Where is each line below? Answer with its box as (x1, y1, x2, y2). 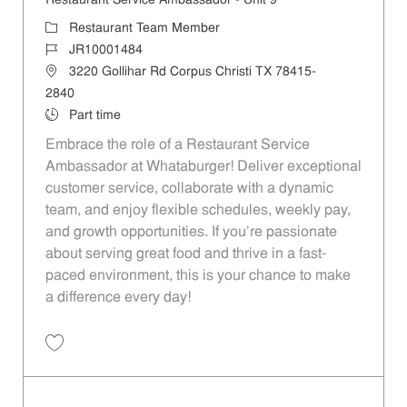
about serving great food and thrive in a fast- (45, 247, 326, 263)
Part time (68, 109, 121, 124)
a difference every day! (45, 291, 191, 306)
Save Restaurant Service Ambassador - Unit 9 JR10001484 (53, 354, 347, 366)
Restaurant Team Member (68, 22, 220, 36)
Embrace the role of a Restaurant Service (45, 138, 310, 154)
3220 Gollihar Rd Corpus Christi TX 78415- (68, 65, 316, 80)
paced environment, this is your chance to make (45, 269, 351, 284)
